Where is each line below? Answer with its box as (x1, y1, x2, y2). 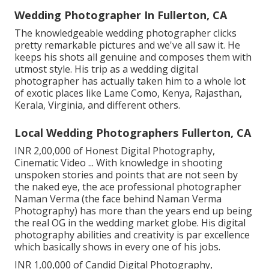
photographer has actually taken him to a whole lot (14, 74, 246, 88)
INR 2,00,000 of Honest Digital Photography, (14, 144, 215, 157)
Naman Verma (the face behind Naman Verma (14, 192, 222, 205)
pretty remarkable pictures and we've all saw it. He (14, 38, 240, 52)
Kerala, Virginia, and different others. (14, 98, 180, 112)
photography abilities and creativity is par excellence (14, 228, 250, 241)
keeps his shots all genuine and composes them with (14, 50, 252, 64)
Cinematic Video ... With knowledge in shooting (14, 156, 223, 169)
